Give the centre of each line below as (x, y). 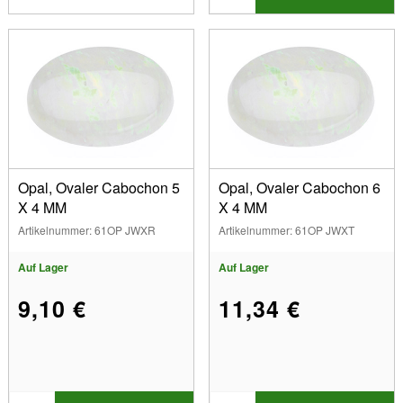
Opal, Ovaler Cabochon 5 (99, 188)
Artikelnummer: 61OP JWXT (287, 230)
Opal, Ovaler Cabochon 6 (300, 188)
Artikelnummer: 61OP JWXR (86, 230)
